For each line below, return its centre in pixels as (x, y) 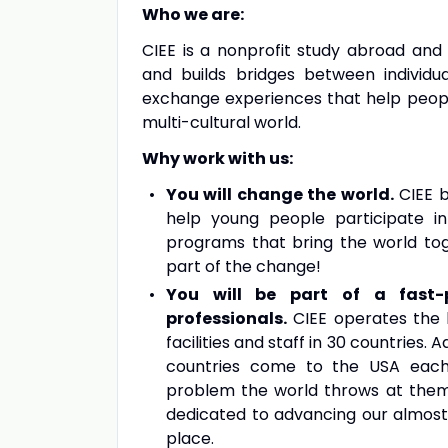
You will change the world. (279, 194)
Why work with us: (219, 158)
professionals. (226, 318)
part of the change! (243, 266)
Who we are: (193, 14)
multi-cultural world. (221, 122)
